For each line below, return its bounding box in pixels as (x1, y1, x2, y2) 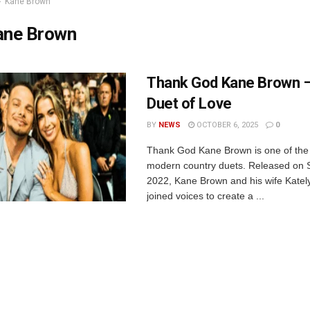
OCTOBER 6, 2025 (194, 120, 258, 129)
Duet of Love (147, 95, 232, 112)
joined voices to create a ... (147, 190, 264, 201)
